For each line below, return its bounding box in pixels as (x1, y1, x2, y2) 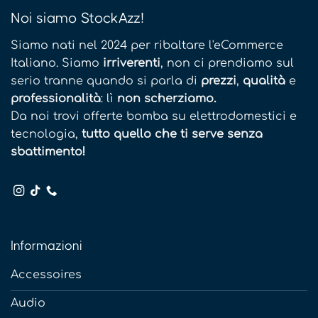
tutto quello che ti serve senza (82, 127, 263, 141)
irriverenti (103, 56, 160, 70)
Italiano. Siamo (11, 56, 103, 70)
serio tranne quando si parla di (11, 74, 201, 87)
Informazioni (11, 238, 82, 253)
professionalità (11, 92, 101, 105)
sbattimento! (11, 145, 85, 158)
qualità (243, 74, 285, 87)
